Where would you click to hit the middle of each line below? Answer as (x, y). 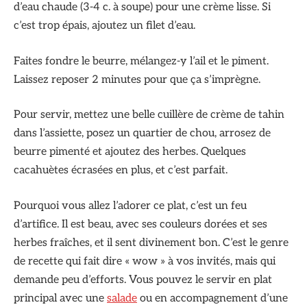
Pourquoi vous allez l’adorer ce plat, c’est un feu (130, 206)
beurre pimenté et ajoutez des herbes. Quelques (130, 152)
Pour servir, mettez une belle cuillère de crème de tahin (149, 115)
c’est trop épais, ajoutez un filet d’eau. (105, 26)
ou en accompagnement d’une (212, 298)
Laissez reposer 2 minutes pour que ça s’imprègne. (137, 79)
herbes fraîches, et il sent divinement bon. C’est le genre (151, 243)
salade (122, 298)
